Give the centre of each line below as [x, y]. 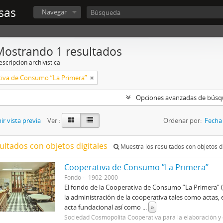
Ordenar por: [182, 120]
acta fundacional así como [104, 207]
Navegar [54, 12]
